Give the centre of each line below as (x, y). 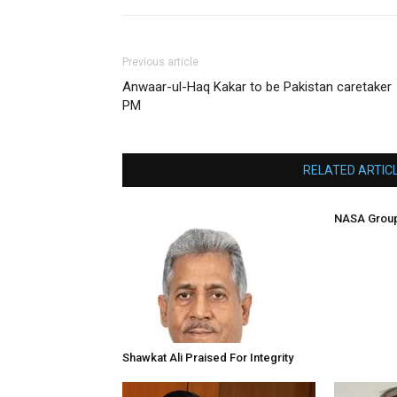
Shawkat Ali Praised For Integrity (208, 358)
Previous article (160, 62)
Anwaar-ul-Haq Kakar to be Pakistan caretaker (257, 87)
